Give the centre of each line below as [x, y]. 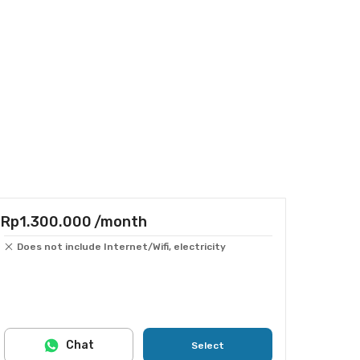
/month [121, 222]
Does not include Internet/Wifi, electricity [121, 247]
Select [208, 346]
